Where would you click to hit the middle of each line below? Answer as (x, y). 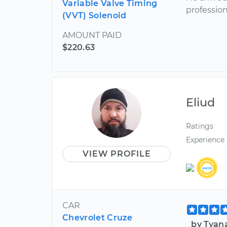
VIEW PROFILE (117, 154)
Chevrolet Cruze (98, 217)
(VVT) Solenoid (94, 15)
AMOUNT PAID (92, 35)
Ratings (200, 126)
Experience (205, 140)
